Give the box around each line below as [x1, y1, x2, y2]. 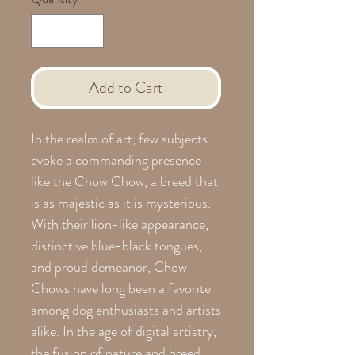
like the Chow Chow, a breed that [31, 170, 218, 192]
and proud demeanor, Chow [31, 256, 187, 277]
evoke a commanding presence [31, 149, 201, 170]
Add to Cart [89, 75, 163, 99]
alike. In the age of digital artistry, [31, 320, 216, 342]
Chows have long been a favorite [31, 277, 211, 299]
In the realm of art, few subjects [31, 128, 208, 149]
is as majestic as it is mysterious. [31, 192, 211, 213]
